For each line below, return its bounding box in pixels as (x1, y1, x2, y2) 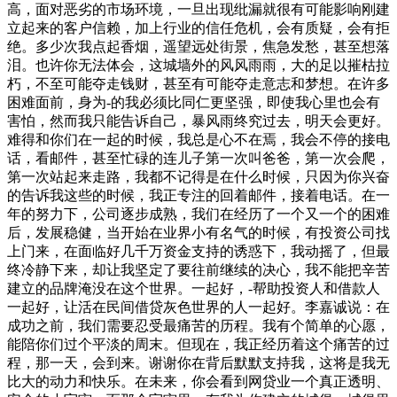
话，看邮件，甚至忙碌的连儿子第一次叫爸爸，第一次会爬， (7, 151, 390, 167)
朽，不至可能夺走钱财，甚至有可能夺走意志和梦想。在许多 (7, 76, 390, 92)
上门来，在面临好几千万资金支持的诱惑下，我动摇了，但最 (7, 244, 390, 260)
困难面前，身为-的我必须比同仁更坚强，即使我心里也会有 (7, 95, 380, 111)
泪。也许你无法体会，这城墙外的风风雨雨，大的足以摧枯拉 (7, 58, 390, 74)
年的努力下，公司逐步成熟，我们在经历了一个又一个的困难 (7, 206, 390, 222)
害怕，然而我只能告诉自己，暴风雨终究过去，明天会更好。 (7, 113, 390, 129)
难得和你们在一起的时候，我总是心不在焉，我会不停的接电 (7, 132, 390, 148)
